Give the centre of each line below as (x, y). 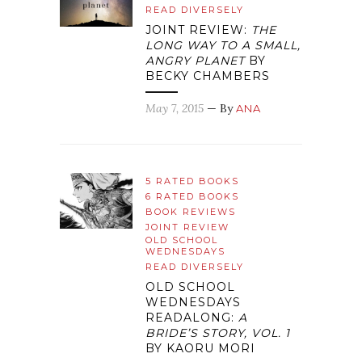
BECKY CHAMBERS (208, 76)
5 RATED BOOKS (192, 181)
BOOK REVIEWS (191, 212)
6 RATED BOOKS (192, 197)
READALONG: (192, 318)
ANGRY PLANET (195, 61)
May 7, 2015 (175, 109)
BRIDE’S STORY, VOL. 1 (218, 333)
